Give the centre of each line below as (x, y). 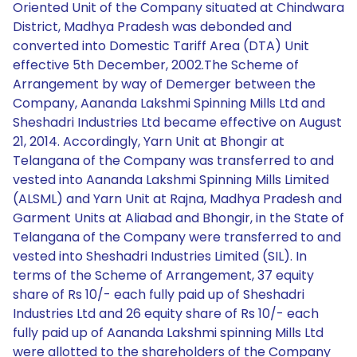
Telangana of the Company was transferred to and (173, 161)
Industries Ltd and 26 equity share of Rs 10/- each (166, 314)
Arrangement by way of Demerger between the (164, 84)
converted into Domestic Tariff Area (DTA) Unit (161, 46)
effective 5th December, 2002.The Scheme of (156, 65)
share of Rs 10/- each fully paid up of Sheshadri (159, 294)
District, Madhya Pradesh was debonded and (152, 27)
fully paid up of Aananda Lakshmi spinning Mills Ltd (168, 333)
